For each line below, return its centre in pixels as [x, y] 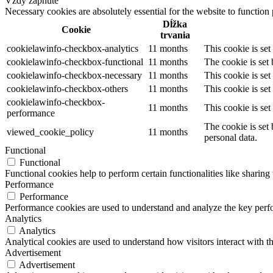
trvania [175, 35]
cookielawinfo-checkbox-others [67, 89]
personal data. [231, 138]
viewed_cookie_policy [50, 132]
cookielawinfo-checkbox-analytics [73, 49]
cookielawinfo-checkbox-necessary [74, 76]
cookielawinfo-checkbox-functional [75, 62]
